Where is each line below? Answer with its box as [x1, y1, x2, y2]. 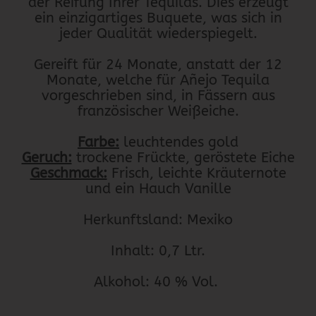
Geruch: [21, 150, 72, 166]
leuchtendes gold [119, 134, 238, 150]
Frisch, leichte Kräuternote [107, 165, 286, 181]
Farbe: [78, 134, 119, 150]
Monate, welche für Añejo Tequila [47, 72, 269, 88]
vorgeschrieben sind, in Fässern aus [41, 87, 275, 104]
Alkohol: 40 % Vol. [94, 274, 222, 290]
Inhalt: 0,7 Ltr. [111, 243, 205, 259]
